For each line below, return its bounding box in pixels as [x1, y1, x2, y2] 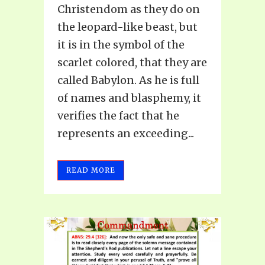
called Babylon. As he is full [57, 73, 199, 87]
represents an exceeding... [57, 126, 194, 140]
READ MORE [66, 165, 115, 174]
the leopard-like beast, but [57, 20, 198, 34]
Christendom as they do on [57, 2, 200, 16]
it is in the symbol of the [57, 37, 185, 51]
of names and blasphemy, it [57, 91, 201, 105]
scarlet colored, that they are [57, 55, 207, 69]
